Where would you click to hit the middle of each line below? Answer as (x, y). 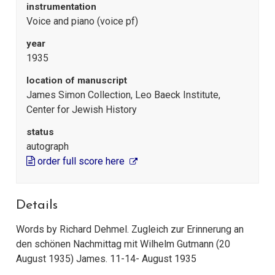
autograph (48, 147)
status (40, 132)
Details (37, 205)
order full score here (81, 161)
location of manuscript (77, 81)
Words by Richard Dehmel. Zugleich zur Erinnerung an (130, 230)
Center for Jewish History (82, 110)
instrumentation (61, 7)
